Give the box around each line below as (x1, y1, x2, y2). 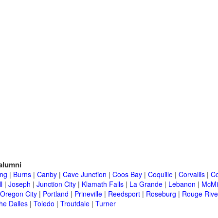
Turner (95, 199, 116, 209)
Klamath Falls (82, 179, 124, 189)
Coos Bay (112, 169, 142, 180)
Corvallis (179, 169, 205, 180)
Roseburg (146, 189, 176, 199)
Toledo (34, 199, 54, 209)
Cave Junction (63, 169, 107, 180)
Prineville (74, 189, 102, 199)
